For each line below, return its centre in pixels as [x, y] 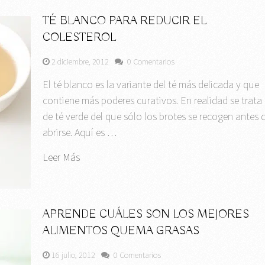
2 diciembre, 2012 [80, 62]
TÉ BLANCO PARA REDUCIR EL [125, 21]
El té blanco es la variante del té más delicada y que [151, 85]
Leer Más [62, 157]
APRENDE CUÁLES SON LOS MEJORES [146, 214]
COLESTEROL [80, 38]
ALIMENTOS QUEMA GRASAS [121, 231]
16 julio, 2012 [74, 255]
